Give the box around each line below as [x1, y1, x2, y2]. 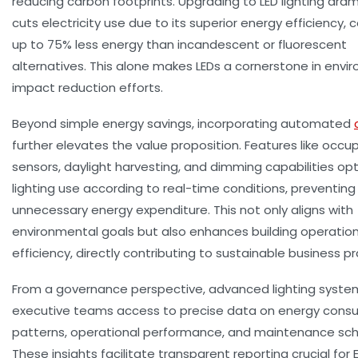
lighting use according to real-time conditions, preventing [12, 180, 356, 197]
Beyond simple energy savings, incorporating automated [12, 115, 354, 133]
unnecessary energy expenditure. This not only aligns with [12, 201, 353, 219]
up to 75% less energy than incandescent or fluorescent [12, 36, 347, 54]
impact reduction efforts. [12, 79, 163, 97]
